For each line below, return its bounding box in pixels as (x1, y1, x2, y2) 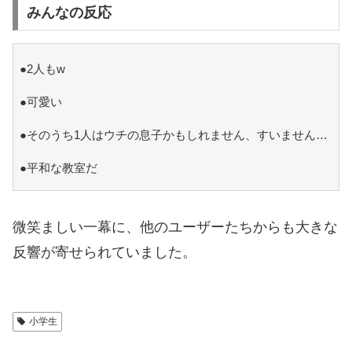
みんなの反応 (26, 5, 112, 21)
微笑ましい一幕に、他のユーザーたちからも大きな (13, 219, 338, 236)
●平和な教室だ (19, 161, 97, 175)
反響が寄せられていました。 (13, 244, 196, 261)
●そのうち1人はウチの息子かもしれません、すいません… (19, 128, 328, 142)
